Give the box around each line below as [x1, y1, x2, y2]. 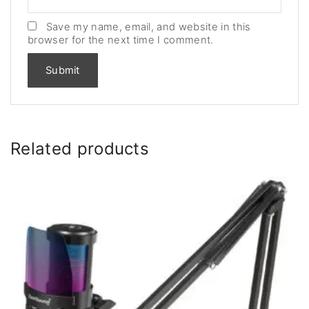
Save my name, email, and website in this [46, 21, 251, 34]
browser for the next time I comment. [28, 34, 214, 47]
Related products [10, 139, 150, 159]
